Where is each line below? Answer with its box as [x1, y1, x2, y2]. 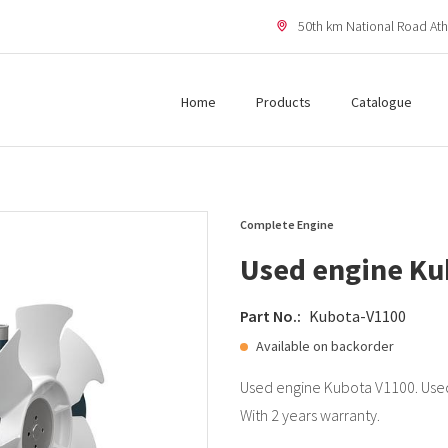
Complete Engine [240, 217, 334, 232]
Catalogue [351, 92, 412, 111]
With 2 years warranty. [240, 405, 380, 425]
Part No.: [240, 306, 301, 326]
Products [256, 92, 311, 111]
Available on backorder [256, 337, 394, 355]
